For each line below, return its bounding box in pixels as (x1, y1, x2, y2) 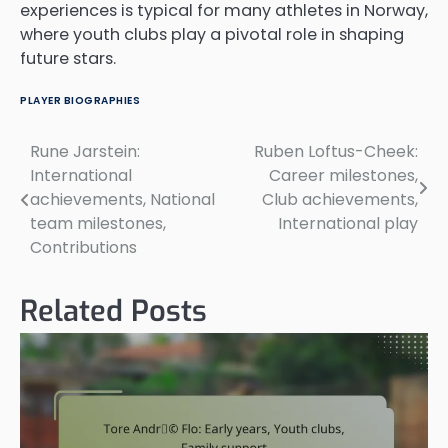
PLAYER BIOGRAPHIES (20, 92, 140, 108)
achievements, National (30, 187, 215, 211)
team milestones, (30, 211, 166, 235)
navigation (19, 176, 136, 209)
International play (278, 211, 418, 235)
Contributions (30, 235, 137, 259)
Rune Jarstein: (30, 139, 140, 163)
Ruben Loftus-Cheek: (254, 139, 418, 163)
